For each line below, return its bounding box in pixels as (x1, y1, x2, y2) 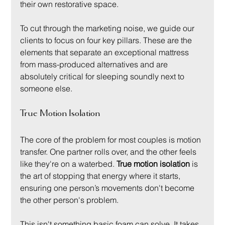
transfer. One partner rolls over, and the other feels (20, 147, 199, 157)
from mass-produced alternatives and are (20, 59, 170, 70)
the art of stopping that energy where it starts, (20, 171, 183, 181)
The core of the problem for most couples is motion (20, 135, 203, 145)
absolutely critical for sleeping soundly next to (20, 71, 187, 82)
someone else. (20, 83, 73, 94)
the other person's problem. (20, 195, 119, 205)
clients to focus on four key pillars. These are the (20, 35, 194, 46)
